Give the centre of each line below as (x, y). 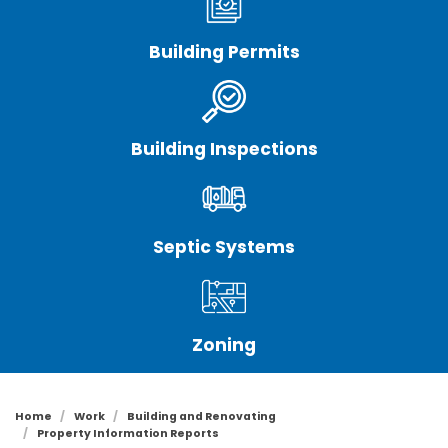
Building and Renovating (202, 416)
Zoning (224, 344)
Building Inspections (224, 149)
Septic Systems (224, 246)
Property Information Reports (128, 433)
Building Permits (224, 51)
